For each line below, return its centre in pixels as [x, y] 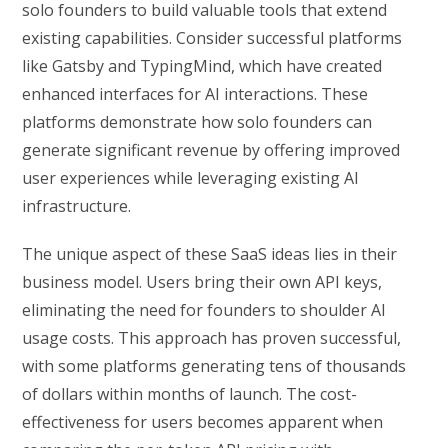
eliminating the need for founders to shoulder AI [204, 310]
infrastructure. [77, 206]
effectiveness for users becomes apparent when [203, 422]
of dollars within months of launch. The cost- [190, 394]
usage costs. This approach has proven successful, [212, 338]
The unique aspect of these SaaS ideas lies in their [210, 254]
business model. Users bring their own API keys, [202, 282]
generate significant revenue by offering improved [211, 150]
